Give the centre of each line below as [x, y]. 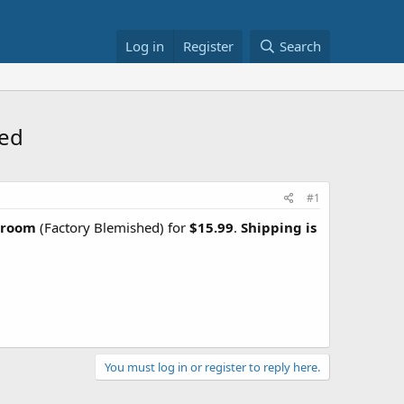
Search [300, 46]
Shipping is [279, 227]
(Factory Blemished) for [113, 227]
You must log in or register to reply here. [212, 367]
